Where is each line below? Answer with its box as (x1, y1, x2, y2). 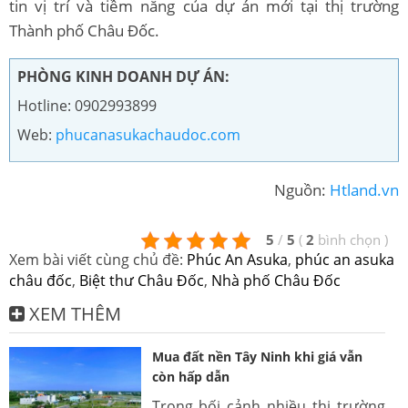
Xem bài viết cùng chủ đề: (9, 249, 187, 270)
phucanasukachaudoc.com (56, 124, 240, 145)
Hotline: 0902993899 (17, 95, 157, 116)
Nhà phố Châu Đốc (211, 270, 341, 291)
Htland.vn (330, 178, 399, 200)
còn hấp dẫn (151, 367, 229, 385)
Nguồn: (274, 178, 330, 200)
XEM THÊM (29, 301, 121, 326)
